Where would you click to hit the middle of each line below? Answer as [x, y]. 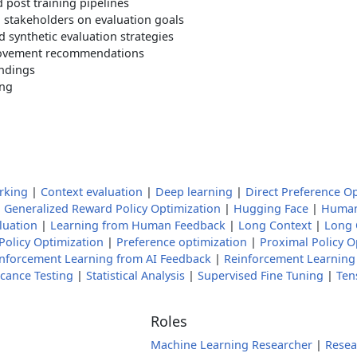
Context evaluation [92, 192]
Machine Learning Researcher [231, 345]
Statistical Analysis [135, 275]
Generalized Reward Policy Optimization [112, 208]
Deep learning [194, 192]
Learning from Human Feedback [138, 225]
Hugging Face [271, 208]
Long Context [275, 225]
